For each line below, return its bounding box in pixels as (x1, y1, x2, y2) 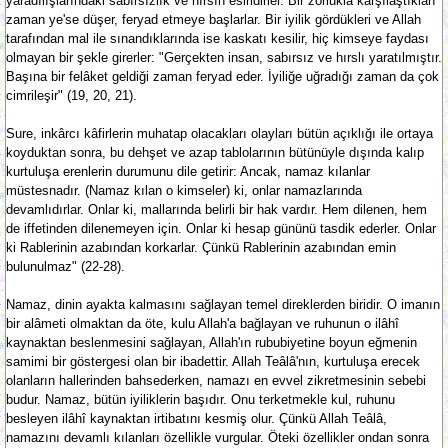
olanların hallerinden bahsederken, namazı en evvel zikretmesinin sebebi (6, 373, 426, 388)
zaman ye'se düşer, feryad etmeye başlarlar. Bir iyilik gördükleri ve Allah (6, 12, 421, 27)
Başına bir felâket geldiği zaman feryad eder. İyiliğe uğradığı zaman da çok (6, 69, 439, 84)
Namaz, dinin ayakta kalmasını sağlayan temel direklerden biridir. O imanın (6, 297, 440, 312)
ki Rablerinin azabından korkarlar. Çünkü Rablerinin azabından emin (6, 240, 396, 255)
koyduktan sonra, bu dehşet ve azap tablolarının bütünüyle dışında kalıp (6, 145, 424, 160)
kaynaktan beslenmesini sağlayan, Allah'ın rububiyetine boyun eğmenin (6, 335, 417, 350)
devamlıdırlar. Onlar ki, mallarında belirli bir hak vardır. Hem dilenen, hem (6, 202, 427, 217)
